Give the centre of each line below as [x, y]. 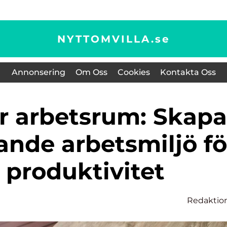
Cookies [134, 72]
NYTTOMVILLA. [106, 39]
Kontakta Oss [188, 72]
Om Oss [91, 72]
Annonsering [38, 72]
